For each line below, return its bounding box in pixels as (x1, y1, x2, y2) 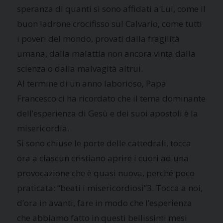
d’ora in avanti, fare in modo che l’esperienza (17, 197, 193, 209)
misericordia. (17, 122, 70, 134)
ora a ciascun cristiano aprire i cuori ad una (17, 152, 189, 164)
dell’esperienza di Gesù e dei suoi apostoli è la (17, 107, 199, 119)
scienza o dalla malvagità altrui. (17, 62, 143, 74)
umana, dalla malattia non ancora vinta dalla (17, 47, 196, 59)
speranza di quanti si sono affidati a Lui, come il (17, 2, 206, 14)
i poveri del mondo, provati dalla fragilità (17, 32, 180, 44)
